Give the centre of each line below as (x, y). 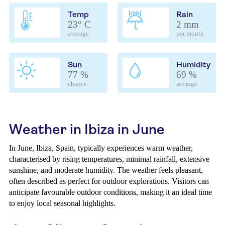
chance (77, 84)
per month (190, 34)
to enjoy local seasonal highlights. (62, 203)
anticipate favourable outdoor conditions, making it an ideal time (110, 192)
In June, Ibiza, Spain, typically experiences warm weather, (101, 148)
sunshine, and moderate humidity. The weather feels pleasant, (106, 170)
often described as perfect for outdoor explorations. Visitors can (109, 181)
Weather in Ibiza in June (87, 129)
